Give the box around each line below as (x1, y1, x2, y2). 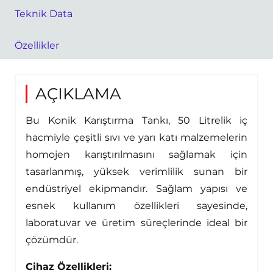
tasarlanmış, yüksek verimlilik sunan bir (26, 166, 247, 178)
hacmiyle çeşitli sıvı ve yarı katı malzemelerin (26, 132, 247, 144)
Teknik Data (15, 7, 73, 19)
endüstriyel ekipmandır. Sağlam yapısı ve (26, 183, 247, 195)
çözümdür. (26, 234, 78, 246)
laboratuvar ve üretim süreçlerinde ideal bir (26, 217, 247, 229)
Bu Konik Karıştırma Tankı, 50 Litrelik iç (26, 115, 247, 127)
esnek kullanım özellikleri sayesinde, (26, 200, 247, 212)
